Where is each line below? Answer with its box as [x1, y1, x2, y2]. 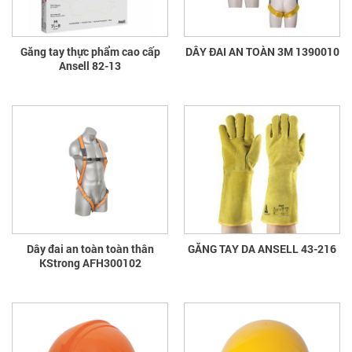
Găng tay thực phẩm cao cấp [20, 43, 160, 59]
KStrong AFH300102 [38, 255, 141, 270]
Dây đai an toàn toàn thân [26, 240, 154, 256]
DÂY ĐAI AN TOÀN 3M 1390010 [185, 43, 339, 59]
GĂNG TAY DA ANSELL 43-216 [188, 240, 336, 256]
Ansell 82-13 [59, 57, 121, 73]
